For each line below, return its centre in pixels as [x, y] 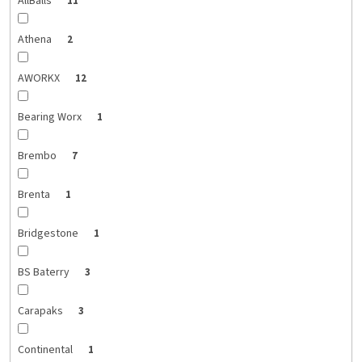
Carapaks [41, 311]
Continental [46, 350]
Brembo [38, 156]
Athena [36, 40]
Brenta [35, 195]
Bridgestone [49, 234]
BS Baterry [44, 273]
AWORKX [40, 79]
